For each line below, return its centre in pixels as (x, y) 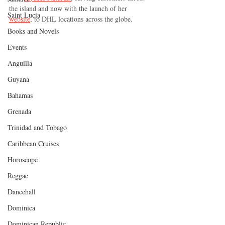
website (20, 19)
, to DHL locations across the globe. (83, 19)
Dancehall (22, 192)
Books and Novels (33, 31)
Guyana (18, 79)
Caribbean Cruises (33, 143)
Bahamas (20, 95)
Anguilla (20, 63)
